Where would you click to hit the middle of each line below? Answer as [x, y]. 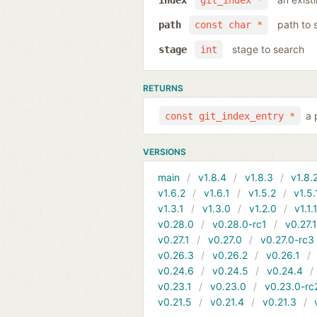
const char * [228, 25]
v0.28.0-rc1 [239, 224]
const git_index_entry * [230, 116]
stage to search [268, 49]
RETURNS [163, 88]
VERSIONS [165, 152]
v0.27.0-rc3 [287, 240]
